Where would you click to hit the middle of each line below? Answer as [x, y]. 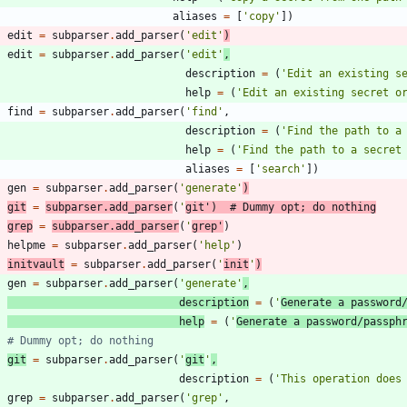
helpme [26, 246]
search [281, 169]
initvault [36, 265]
